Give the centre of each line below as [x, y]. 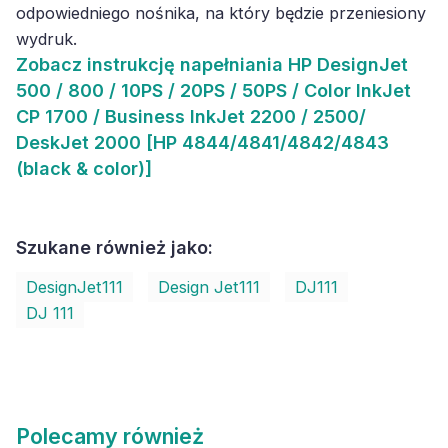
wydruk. [46, 39]
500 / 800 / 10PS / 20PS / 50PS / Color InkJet [213, 90]
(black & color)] [84, 168]
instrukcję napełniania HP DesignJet [245, 64]
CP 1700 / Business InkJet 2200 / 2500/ [191, 116]
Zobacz [49, 64]
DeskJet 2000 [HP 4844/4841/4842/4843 [202, 142]
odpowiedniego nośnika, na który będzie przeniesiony [221, 13]
